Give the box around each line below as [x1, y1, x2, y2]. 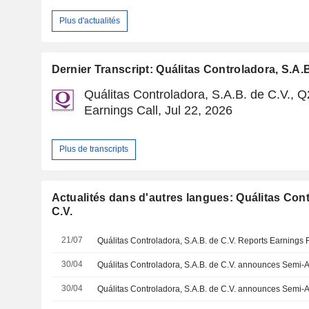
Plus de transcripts [59, 144, 128, 154]
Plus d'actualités [59, 15, 120, 26]
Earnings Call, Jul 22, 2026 [83, 103, 232, 117]
